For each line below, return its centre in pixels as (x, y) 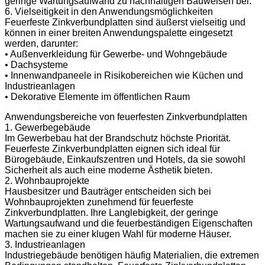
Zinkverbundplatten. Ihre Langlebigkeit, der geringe (112, 212)
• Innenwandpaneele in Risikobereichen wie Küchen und (124, 75)
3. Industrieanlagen (45, 244)
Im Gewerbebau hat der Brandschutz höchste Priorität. (118, 138)
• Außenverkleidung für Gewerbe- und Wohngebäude (116, 54)
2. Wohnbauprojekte (47, 180)
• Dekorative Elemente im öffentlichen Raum (97, 96)
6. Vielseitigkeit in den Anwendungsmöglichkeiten (109, 11)
